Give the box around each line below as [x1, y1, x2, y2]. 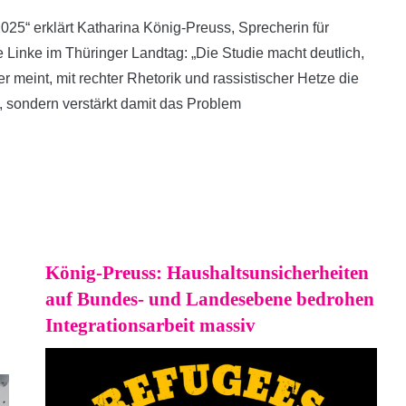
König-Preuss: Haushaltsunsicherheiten [45, 262, 369, 284]
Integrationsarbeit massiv [45, 314, 256, 336]
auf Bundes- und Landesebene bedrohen [45, 288, 374, 310]
